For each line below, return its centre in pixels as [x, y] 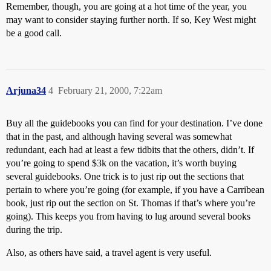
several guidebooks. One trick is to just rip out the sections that [125, 176]
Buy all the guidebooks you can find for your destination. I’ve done [134, 123]
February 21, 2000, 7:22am [110, 90]
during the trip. [34, 230]
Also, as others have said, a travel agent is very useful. [109, 253]
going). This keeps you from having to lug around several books [128, 216]
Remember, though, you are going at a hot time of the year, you [126, 6]
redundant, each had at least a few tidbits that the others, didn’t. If [130, 150]
